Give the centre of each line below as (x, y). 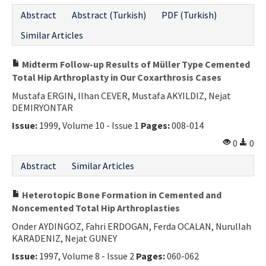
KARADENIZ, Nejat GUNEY (64, 238)
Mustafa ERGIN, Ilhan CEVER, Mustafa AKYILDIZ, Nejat (121, 95)
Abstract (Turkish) (109, 15)
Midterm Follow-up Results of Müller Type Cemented (135, 64)
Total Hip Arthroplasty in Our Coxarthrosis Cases (117, 77)
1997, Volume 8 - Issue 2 (87, 256)
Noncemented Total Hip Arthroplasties (96, 208)
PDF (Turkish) (189, 15)
